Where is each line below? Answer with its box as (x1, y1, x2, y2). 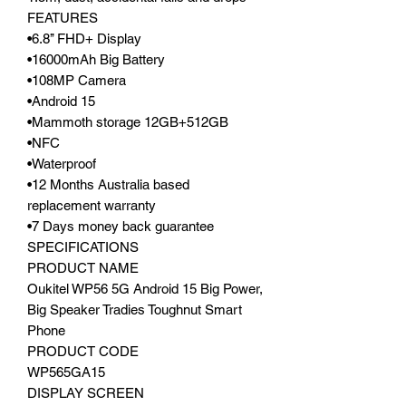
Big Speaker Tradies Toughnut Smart (27, 301, 242, 317)
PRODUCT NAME (27, 259, 139, 275)
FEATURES (27, 9, 98, 25)
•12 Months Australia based (27, 176, 189, 192)
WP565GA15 (27, 363, 105, 380)
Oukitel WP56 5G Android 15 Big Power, (27, 280, 263, 296)
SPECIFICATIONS (27, 238, 139, 255)
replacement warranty (27, 197, 156, 213)
